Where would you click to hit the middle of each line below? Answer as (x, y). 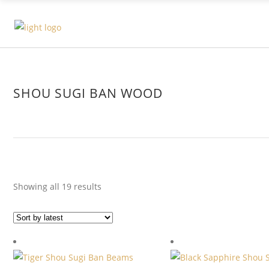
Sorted (114, 186)
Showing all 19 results (57, 186)
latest (112, 217)
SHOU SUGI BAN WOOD (88, 93)
